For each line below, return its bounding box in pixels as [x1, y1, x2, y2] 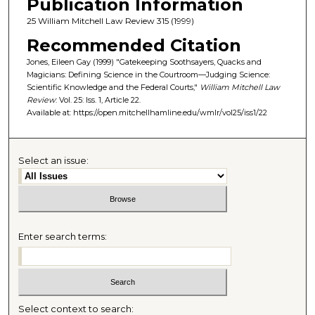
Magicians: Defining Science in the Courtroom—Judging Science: [26, 70, 270, 80]
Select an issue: [18, 154, 89, 166]
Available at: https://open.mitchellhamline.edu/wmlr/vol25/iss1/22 [26, 108, 267, 118]
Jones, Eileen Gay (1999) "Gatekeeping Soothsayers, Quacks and [26, 57, 262, 67]
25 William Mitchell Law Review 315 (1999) [26, 15, 194, 26]
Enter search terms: [18, 231, 108, 243]
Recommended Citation [26, 35, 241, 56]
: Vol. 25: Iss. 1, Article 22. [55, 95, 141, 105]
